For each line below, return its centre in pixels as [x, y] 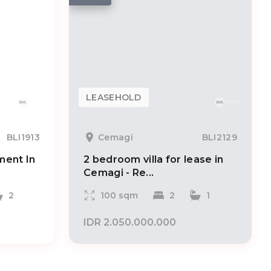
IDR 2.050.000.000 [130, 222]
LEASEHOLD [114, 97]
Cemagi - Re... [119, 173]
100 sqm [119, 195]
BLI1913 [23, 137]
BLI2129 [219, 137]
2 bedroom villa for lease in [154, 159]
